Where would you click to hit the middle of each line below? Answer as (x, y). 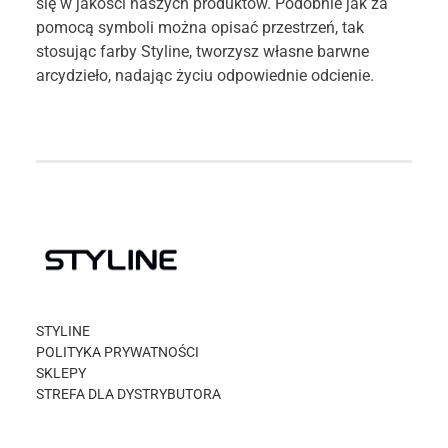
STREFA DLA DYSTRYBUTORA (128, 394)
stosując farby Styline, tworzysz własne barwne (202, 51)
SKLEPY (61, 373)
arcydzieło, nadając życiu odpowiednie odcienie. (205, 75)
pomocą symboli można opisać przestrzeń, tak (200, 27)
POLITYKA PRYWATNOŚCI (117, 352)
